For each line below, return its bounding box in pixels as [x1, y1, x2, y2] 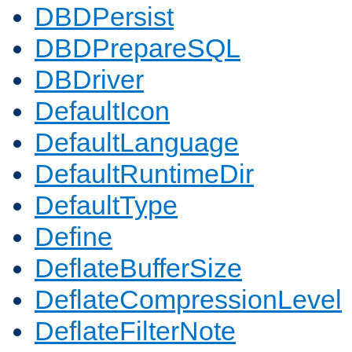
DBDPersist [35, 2, 174, 32]
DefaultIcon [35, 96, 170, 126]
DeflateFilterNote [35, 316, 236, 346]
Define [35, 222, 112, 252]
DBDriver [35, 64, 144, 95]
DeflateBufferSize [35, 253, 242, 284]
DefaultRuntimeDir [35, 159, 254, 189]
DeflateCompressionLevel [35, 284, 342, 315]
